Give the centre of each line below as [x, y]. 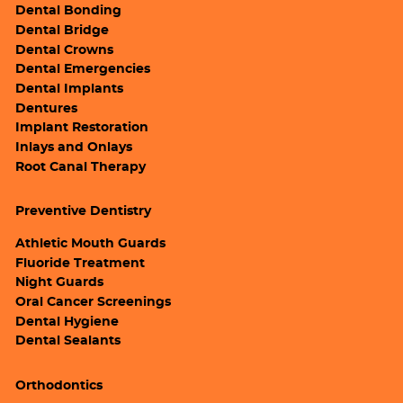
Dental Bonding [69, 11]
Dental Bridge [63, 30]
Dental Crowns [65, 50]
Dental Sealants [68, 341]
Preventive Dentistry [84, 212]
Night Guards [60, 283]
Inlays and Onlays [74, 148]
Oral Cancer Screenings [94, 303]
